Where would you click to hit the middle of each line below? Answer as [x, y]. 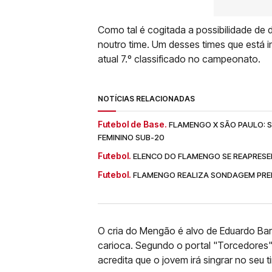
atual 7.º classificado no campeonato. [179, 59]
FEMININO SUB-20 [131, 137]
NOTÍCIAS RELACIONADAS [146, 99]
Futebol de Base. [132, 124]
